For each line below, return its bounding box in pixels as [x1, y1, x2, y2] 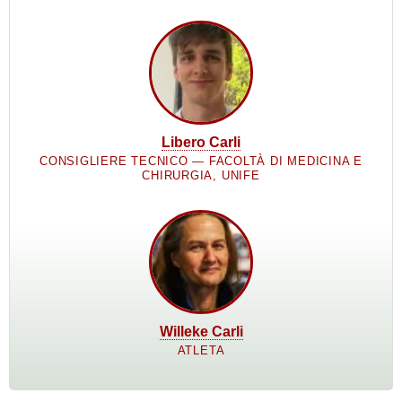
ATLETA [177, 343, 225, 357]
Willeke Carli [159, 323, 243, 339]
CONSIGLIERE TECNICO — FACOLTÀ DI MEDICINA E [39, 153, 363, 168]
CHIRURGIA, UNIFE [142, 168, 260, 182]
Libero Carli [162, 134, 240, 150]
